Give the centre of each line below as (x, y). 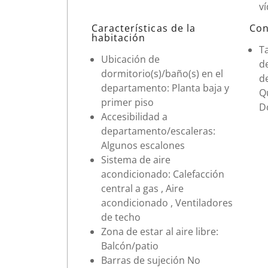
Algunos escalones (143, 145)
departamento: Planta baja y (165, 88)
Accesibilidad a (134, 116)
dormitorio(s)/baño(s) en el (162, 73)
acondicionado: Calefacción (163, 174)
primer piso (127, 102)
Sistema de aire (136, 159)
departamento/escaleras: (158, 131)
